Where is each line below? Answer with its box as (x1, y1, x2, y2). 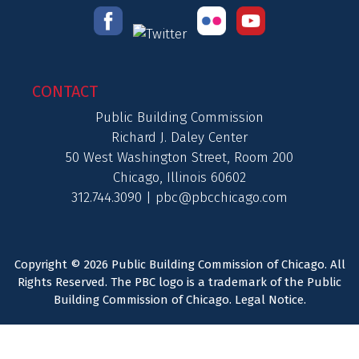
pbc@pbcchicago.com (155, 188, 288, 206)
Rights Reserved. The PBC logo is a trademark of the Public (18, 274, 341, 289)
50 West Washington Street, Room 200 (66, 148, 293, 166)
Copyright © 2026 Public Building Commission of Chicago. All (14, 256, 345, 272)
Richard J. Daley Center (111, 128, 248, 146)
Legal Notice (234, 292, 304, 307)
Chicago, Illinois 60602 (113, 168, 246, 186)
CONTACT (32, 81, 98, 101)
